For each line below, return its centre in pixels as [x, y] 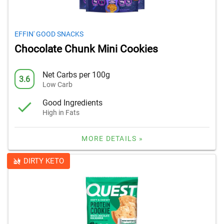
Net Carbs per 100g [76, 74]
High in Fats [61, 112]
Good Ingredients [72, 102]
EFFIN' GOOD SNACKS [49, 34]
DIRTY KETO [43, 161]
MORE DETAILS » [112, 139]
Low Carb [57, 84]
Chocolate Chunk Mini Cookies [86, 49]
